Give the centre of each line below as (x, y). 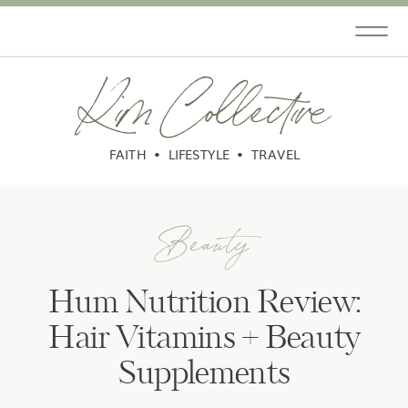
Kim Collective (205, 102)
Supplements (205, 375)
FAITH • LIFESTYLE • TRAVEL (205, 154)
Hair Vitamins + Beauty (205, 339)
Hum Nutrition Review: (204, 303)
